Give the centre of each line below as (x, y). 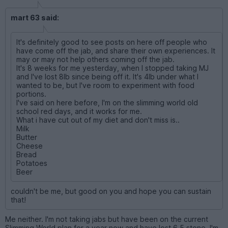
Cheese (30, 146)
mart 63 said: (35, 17)
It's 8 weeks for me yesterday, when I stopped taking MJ (112, 68)
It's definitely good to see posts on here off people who (112, 42)
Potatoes (32, 163)
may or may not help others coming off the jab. (95, 59)
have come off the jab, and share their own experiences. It (116, 50)
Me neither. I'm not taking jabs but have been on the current (107, 219)
